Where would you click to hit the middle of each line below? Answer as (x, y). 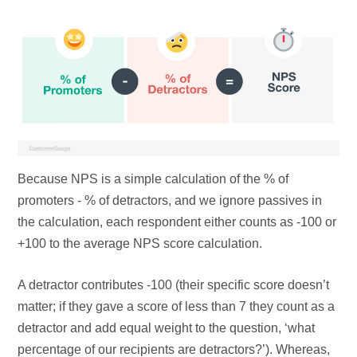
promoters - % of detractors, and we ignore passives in (170, 201)
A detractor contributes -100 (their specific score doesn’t (174, 285)
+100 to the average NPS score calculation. (140, 244)
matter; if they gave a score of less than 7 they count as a (177, 307)
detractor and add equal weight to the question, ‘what (167, 328)
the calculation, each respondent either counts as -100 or (177, 222)
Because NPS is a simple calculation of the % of (153, 179)
